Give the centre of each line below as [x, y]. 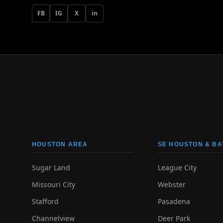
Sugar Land [51, 167]
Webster [171, 184]
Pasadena [174, 201]
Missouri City [54, 184]
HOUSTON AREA [60, 144]
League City [177, 167]
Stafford [45, 201]
